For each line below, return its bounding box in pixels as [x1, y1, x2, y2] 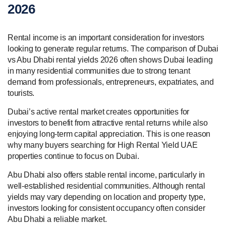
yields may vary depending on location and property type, [8, 192, 205, 201]
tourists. [8, 88, 35, 97]
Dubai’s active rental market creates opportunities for [8, 107, 190, 116]
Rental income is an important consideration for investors [8, 33, 204, 42]
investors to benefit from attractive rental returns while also [8, 118, 208, 127]
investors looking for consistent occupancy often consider [8, 203, 205, 212]
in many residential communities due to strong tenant [8, 66, 190, 75]
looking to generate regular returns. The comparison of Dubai [8, 44, 218, 53]
